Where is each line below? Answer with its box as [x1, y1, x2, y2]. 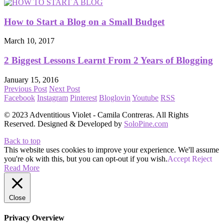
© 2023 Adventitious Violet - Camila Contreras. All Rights [4, 110, 188, 119]
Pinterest [70, 93, 97, 102]
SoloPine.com [124, 119, 168, 128]
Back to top [4, 136, 40, 145]
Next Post [49, 84, 80, 93]
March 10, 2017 [4, 36, 54, 45]
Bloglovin [99, 93, 130, 102]
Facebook [4, 93, 35, 102]
